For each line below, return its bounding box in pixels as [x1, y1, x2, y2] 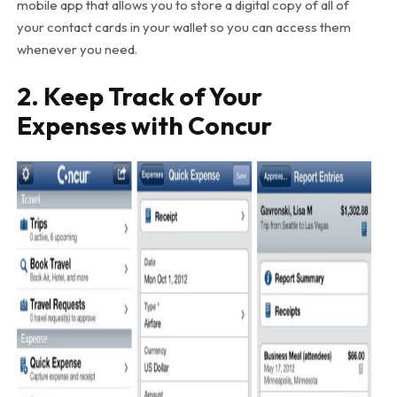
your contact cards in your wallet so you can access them [16, 18, 351, 35]
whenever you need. [16, 40, 137, 58]
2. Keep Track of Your [16, 80, 262, 112]
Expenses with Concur [16, 109, 272, 141]
